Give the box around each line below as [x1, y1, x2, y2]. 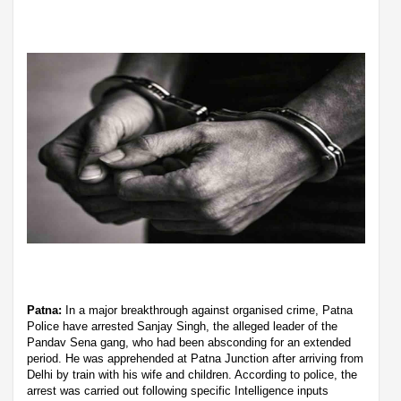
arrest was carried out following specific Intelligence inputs [27, 383, 328, 397]
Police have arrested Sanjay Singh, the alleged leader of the [27, 319, 337, 333]
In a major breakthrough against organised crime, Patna [62, 303, 353, 317]
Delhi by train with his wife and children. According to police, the [27, 367, 357, 381]
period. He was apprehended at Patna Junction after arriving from [27, 351, 363, 365]
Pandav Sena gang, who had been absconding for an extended [27, 335, 351, 349]
